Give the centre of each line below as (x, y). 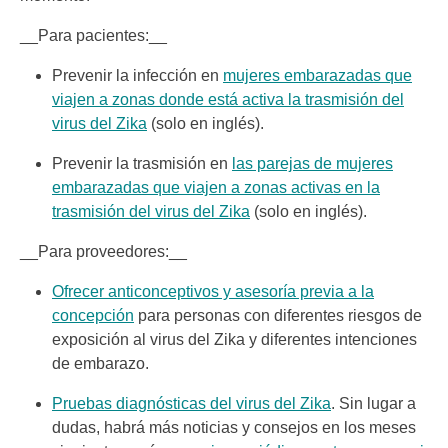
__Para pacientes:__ (93, 35)
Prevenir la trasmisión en (142, 163)
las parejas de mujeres (312, 163)
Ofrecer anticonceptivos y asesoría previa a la (213, 291)
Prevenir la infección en (137, 75)
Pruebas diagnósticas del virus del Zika (191, 403)
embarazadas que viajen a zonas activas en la (216, 187)
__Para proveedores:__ (103, 251)
